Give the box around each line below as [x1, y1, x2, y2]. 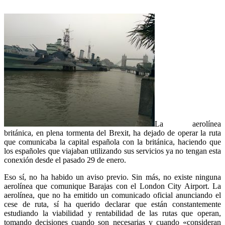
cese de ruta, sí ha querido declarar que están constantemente [4, 199, 221, 208]
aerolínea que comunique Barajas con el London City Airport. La [4, 181, 221, 190]
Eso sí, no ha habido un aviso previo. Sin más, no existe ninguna [4, 172, 221, 181]
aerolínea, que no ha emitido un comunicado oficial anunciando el [4, 190, 221, 199]
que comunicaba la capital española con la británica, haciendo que [4, 137, 221, 146]
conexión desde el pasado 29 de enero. [4, 155, 126, 164]
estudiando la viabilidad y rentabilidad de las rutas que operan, [4, 208, 221, 217]
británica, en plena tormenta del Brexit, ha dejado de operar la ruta [4, 128, 221, 137]
